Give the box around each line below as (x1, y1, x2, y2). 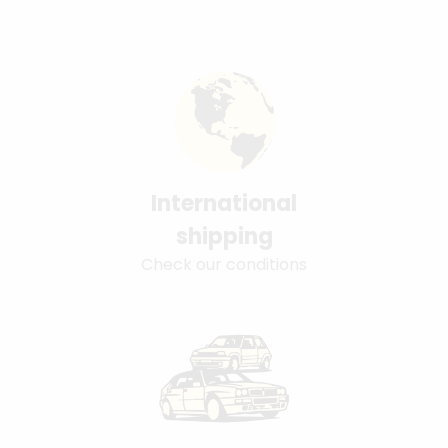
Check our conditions (141, 252, 307, 276)
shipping (175, 220, 273, 252)
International (151, 187, 297, 219)
